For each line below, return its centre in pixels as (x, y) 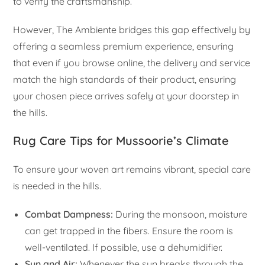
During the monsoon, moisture (180, 214)
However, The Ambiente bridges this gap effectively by (132, 30)
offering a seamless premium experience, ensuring (124, 46)
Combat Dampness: (69, 214)
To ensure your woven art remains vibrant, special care (132, 169)
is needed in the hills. (57, 186)
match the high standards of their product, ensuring (125, 80)
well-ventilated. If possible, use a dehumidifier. (124, 248)
